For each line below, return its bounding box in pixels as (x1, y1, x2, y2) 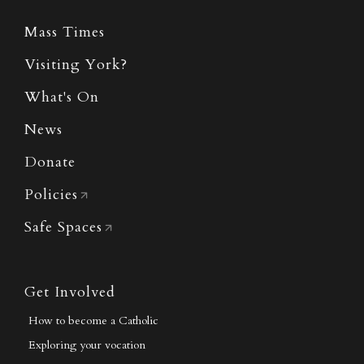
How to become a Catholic (28, 313, 158, 329)
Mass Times (24, 22, 105, 43)
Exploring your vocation (28, 337, 145, 353)
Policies (24, 184, 78, 206)
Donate (24, 152, 76, 173)
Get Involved (24, 282, 115, 303)
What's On (24, 87, 99, 108)
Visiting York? (24, 54, 128, 76)
